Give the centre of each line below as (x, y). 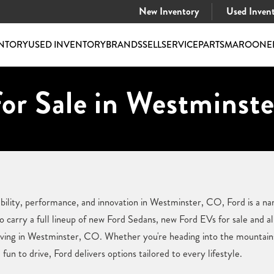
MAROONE (248, 44)
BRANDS (124, 44)
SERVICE (180, 44)
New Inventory (168, 11)
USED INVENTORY (67, 44)
